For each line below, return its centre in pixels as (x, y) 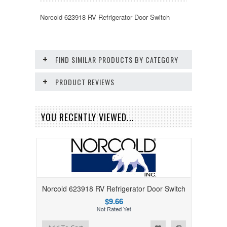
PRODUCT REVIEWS (85, 82)
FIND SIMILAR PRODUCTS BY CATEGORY (117, 60)
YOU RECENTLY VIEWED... (88, 117)
